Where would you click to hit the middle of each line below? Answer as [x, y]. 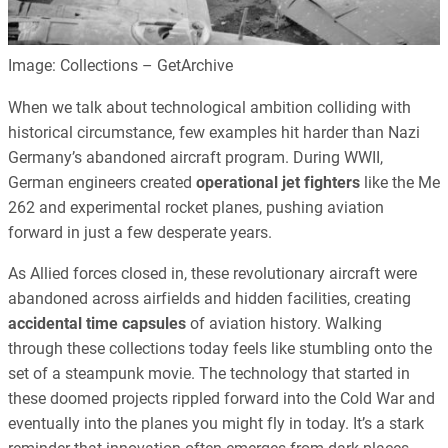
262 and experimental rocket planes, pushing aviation [196, 207]
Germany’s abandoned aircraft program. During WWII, [195, 157]
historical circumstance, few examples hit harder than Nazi [214, 132]
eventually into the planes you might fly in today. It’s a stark [216, 423]
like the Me [400, 182]
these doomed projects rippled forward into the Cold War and [221, 398]
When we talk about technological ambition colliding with [209, 107]
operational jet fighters [278, 182]
